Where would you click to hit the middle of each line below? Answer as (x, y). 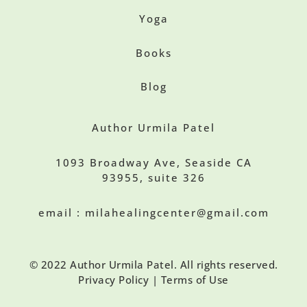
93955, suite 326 (153, 178)
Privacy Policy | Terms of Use (153, 280)
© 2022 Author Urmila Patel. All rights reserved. (153, 265)
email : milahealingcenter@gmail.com (153, 212)
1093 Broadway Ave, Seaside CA (153, 163)
